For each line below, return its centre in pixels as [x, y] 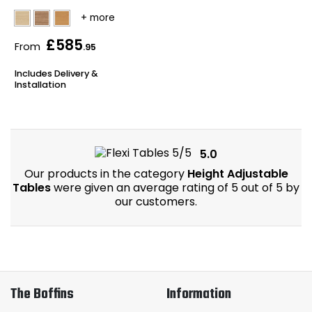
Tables [32, 188]
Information [199, 295]
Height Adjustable [237, 174]
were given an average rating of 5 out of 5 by [175, 188]
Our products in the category [106, 174]
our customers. [156, 202]
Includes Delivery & [56, 74]
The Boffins [42, 295]
